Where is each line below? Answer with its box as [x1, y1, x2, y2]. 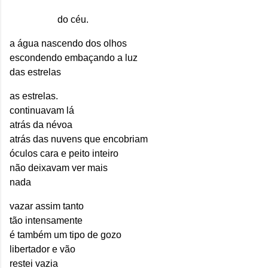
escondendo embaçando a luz [10, 53, 138, 63]
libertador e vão [10, 244, 75, 255]
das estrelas [10, 67, 61, 78]
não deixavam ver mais [10, 163, 108, 173]
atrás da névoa [10, 120, 72, 130]
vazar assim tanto [10, 201, 84, 212]
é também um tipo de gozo [10, 230, 121, 240]
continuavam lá [10, 105, 74, 116]
